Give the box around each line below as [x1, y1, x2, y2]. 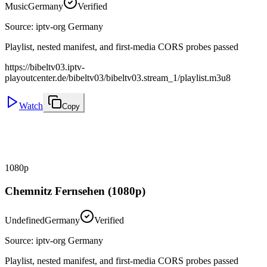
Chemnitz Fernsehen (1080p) [5, 185, 145, 198]
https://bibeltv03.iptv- [5, 62, 85, 73]
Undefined [5, 215, 45, 225]
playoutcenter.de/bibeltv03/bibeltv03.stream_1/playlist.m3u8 [5, 73, 231, 83]
